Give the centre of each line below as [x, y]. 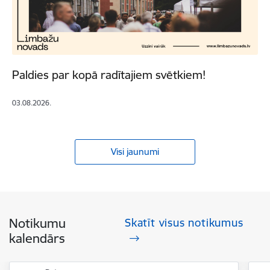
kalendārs [37, 239]
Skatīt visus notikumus [184, 223]
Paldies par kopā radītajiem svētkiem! [109, 75]
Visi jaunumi [135, 152]
